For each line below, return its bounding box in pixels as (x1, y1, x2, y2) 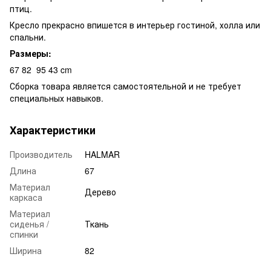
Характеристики (10, 122, 96, 138)
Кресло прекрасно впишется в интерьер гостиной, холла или (10, 18, 260, 31)
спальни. (10, 30, 46, 43)
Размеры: (10, 47, 51, 59)
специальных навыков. (10, 91, 103, 104)
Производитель (10, 148, 73, 160)
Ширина (10, 244, 42, 256)
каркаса (10, 191, 42, 203)
